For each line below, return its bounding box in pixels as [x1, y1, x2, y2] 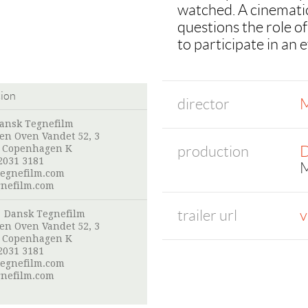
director [177, 96, 230, 113]
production [177, 143, 249, 160]
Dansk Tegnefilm [4, 208, 85, 220]
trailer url [177, 207, 237, 224]
